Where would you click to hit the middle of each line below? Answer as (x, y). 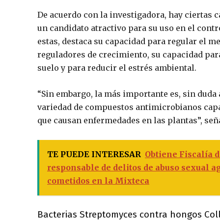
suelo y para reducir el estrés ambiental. (117, 68)
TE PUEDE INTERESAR (94, 154)
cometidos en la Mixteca (98, 181)
